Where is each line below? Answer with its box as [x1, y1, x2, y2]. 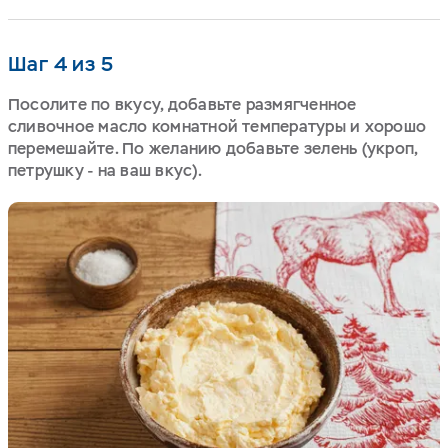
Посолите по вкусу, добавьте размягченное [8, 93, 357, 115]
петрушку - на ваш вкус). [8, 159, 202, 181]
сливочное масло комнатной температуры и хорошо [8, 115, 427, 137]
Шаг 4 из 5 [8, 50, 113, 77]
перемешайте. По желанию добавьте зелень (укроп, [8, 137, 418, 159]
